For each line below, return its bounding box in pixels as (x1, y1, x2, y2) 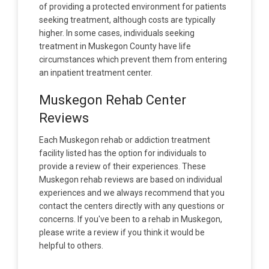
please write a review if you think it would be (39, 227, 205, 237)
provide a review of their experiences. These (39, 161, 206, 171)
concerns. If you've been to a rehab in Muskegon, (39, 214, 222, 224)
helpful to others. (39, 240, 103, 250)
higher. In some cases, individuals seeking (39, 28, 195, 38)
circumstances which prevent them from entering (39, 54, 227, 64)
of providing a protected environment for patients (39, 1, 226, 11)
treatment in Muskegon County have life (39, 41, 191, 51)
